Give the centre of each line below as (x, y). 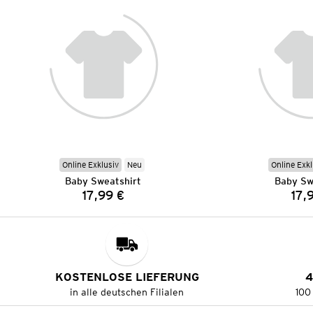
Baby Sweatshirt (103, 181)
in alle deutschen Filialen (127, 292)
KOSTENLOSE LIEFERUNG (127, 277)
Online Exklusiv (90, 165)
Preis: (119, 201)
